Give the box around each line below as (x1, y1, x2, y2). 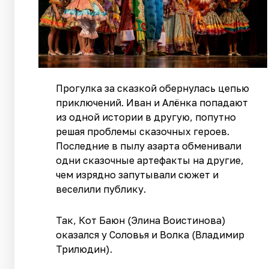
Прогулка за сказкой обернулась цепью (56, 82, 250, 94)
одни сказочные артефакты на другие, (56, 154, 244, 166)
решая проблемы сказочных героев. (56, 125, 230, 138)
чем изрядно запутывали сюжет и (56, 168, 219, 181)
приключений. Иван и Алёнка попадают (56, 96, 249, 109)
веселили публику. (56, 183, 147, 195)
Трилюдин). (56, 243, 113, 255)
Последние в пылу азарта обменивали (56, 139, 242, 152)
